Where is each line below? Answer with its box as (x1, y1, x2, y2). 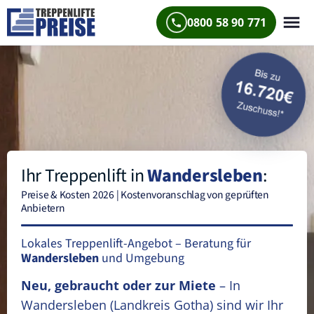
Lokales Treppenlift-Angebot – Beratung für (21, 235, 251, 252)
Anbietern (21, 200, 65, 216)
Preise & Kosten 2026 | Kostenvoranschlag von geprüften (21, 187, 269, 203)
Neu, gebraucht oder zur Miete (21, 277, 216, 294)
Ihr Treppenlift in (21, 163, 148, 189)
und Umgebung (99, 250, 184, 267)
